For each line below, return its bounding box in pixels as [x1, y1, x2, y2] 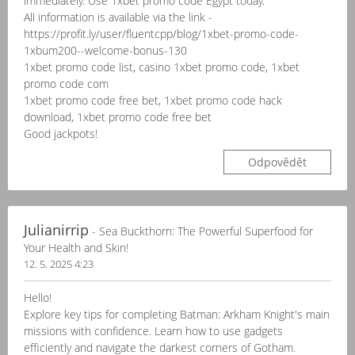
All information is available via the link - [24, 10, 212, 25]
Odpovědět [248, 155, 307, 170]
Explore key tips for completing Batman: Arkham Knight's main [24, 307, 330, 322]
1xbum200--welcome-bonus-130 [24, 43, 187, 58]
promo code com [24, 76, 109, 91]
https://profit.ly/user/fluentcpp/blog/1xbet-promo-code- [24, 26, 299, 41]
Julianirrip [24, 220, 89, 239]
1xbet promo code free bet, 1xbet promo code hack [24, 93, 282, 108]
